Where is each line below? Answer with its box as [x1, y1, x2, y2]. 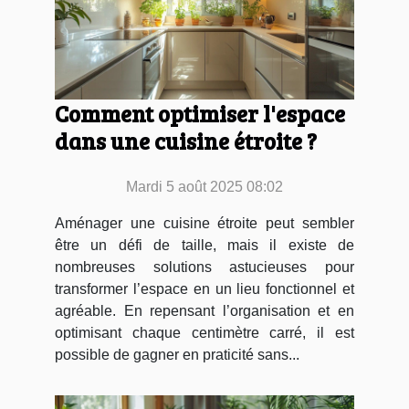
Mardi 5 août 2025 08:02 [126, 179, 283, 195]
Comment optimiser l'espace [55, 98, 345, 130]
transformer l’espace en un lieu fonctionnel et [55, 281, 354, 298]
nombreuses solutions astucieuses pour [55, 259, 354, 276]
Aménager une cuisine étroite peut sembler [55, 215, 354, 232]
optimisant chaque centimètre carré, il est [55, 325, 354, 341]
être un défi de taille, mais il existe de [55, 237, 354, 254]
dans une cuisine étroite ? [55, 125, 317, 157]
